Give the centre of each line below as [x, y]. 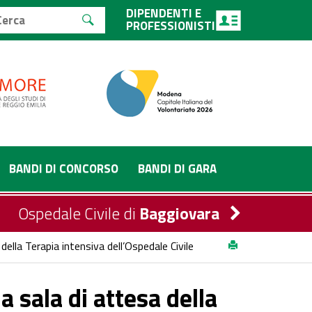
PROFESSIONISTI [171, 26]
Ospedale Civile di [79, 213]
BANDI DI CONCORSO [64, 169]
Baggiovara [179, 213]
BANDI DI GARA [177, 169]
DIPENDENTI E [164, 13]
